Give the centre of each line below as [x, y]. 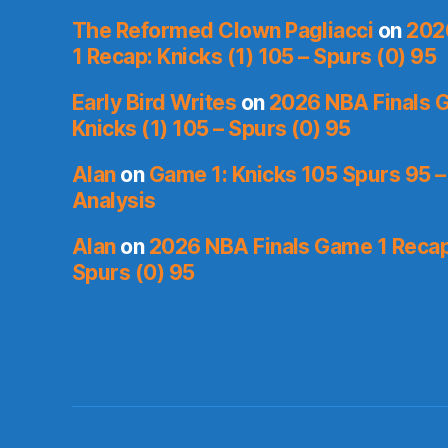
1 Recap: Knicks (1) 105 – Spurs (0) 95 [254, 57]
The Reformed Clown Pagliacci [223, 31]
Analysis [114, 201]
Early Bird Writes [154, 103]
